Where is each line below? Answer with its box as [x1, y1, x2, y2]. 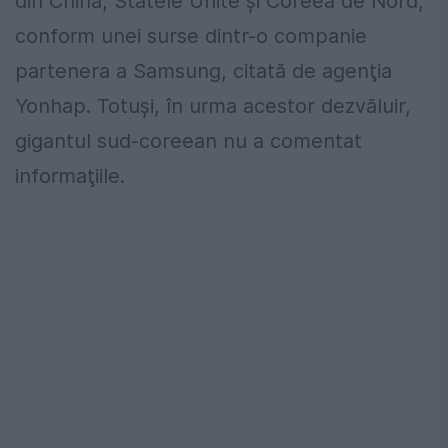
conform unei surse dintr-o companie [15, 24, 367, 49]
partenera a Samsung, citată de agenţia [15, 59, 392, 84]
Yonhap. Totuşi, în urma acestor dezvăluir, [15, 94, 411, 119]
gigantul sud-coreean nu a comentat [15, 129, 362, 154]
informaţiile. [15, 164, 125, 189]
